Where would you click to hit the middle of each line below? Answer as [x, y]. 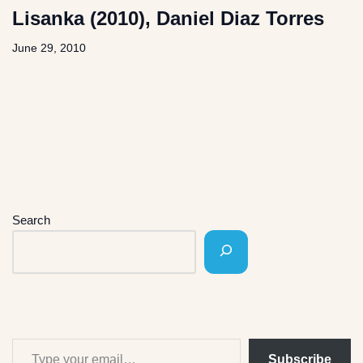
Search [31, 220]
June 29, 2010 [49, 49]
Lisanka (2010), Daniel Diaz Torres [168, 19]
